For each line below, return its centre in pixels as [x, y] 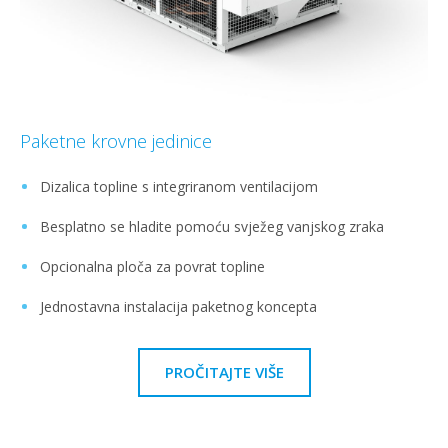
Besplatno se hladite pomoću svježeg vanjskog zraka [212, 226]
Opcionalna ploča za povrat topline [152, 266]
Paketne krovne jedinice [116, 140]
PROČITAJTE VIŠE [224, 371]
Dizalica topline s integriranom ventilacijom [179, 186]
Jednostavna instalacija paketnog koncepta [178, 306]
